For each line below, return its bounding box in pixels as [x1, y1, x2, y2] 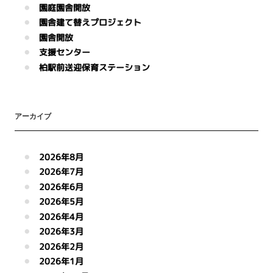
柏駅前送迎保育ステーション [39, 61, 150, 73]
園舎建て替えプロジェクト [39, 16, 141, 29]
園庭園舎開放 [39, 1, 90, 13]
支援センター [39, 46, 90, 58]
